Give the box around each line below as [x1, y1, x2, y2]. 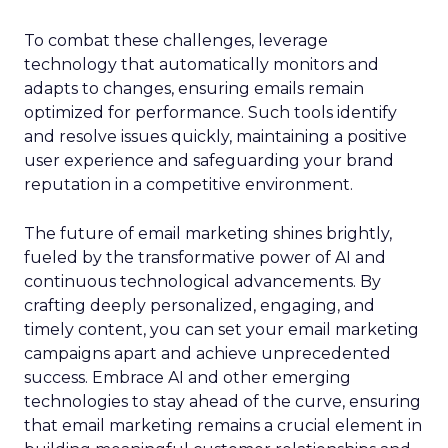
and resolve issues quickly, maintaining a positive [24, 127, 407, 146]
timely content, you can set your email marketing [24, 320, 419, 339]
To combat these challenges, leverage [24, 31, 328, 50]
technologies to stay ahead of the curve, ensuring [24, 392, 421, 411]
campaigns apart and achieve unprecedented [24, 344, 391, 363]
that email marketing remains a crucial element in [24, 416, 422, 435]
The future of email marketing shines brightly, [24, 224, 392, 243]
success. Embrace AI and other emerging [24, 368, 351, 387]
